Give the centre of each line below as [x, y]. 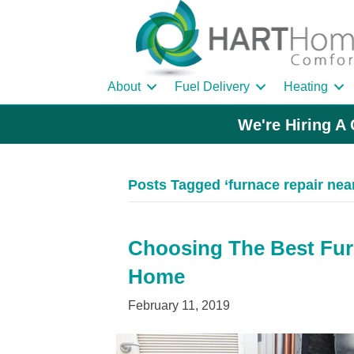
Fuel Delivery [212, 87]
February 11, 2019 [179, 306]
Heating [306, 87]
